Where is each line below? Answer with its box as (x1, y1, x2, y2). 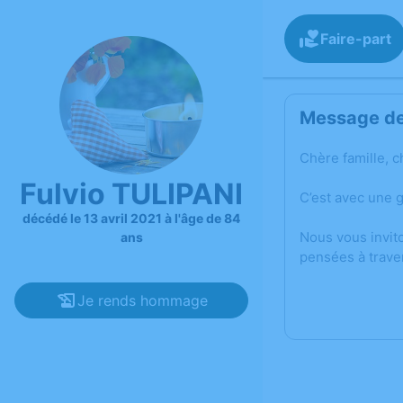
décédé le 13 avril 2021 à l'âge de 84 (22, 210, 240, 226)
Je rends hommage (76, 291, 208, 309)
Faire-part (320, 30, 391, 48)
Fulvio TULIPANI (20, 175, 243, 211)
